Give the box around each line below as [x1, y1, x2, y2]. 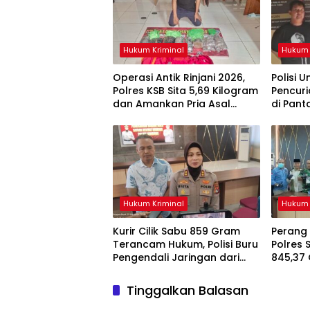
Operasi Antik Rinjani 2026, [113, 71, 245, 85]
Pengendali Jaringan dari [113, 250, 239, 265]
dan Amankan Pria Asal [113, 97, 230, 111]
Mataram [113, 110, 160, 125]
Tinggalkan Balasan [127, 282, 248, 300]
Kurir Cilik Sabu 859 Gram [113, 224, 240, 239]
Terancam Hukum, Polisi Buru [113, 237, 258, 252]
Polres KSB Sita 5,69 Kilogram [113, 84, 258, 98]
